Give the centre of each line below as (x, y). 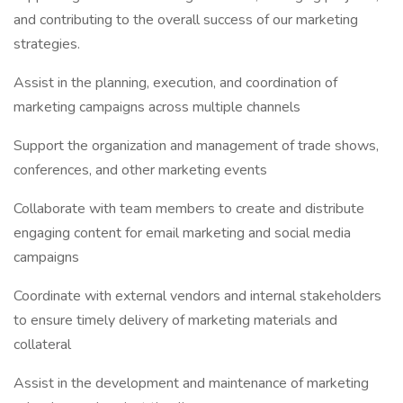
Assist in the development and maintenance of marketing (191, 383)
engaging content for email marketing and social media (182, 233)
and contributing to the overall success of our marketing (186, 20)
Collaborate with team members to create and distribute (189, 209)
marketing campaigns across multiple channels (157, 107)
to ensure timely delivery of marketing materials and (175, 320)
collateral (42, 345)
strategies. (47, 44)
